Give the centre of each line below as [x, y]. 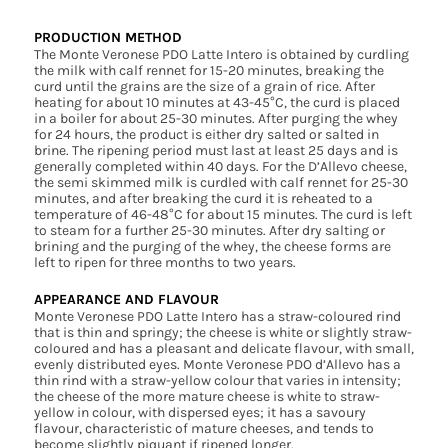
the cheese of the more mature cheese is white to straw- [206, 397]
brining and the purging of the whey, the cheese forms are [212, 247]
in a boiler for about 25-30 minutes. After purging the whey [215, 119]
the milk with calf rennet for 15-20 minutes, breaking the [208, 71]
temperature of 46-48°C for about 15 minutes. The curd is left [222, 215]
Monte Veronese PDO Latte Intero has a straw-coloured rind [217, 317]
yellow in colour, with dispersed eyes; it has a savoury [199, 413]
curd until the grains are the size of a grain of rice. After [204, 87]
